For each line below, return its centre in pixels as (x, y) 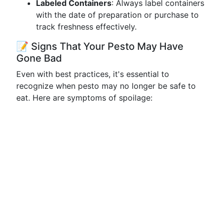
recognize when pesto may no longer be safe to (106, 86)
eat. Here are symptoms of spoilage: (84, 98)
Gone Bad (39, 58)
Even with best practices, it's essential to (93, 74)
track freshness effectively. (86, 27)
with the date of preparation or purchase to (117, 15)
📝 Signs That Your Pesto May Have (100, 46)
